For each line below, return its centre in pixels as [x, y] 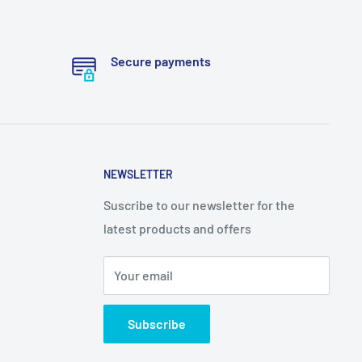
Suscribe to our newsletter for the [200, 204]
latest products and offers [178, 228]
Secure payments [160, 61]
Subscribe [157, 323]
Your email [144, 275]
